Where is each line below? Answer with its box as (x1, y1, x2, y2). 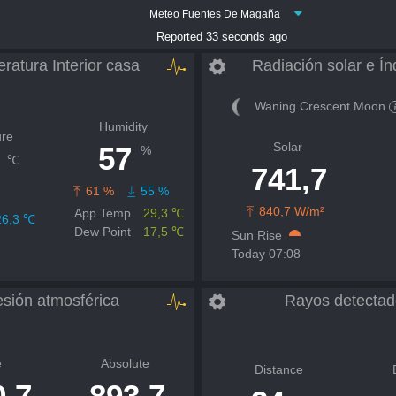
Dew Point (74, 225, 131, 239)
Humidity (98, 119, 148, 133)
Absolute (101, 356, 149, 370)
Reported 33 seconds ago (156, 31, 287, 43)
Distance (254, 362, 303, 377)
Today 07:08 (231, 247, 301, 261)
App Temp (74, 206, 131, 220)
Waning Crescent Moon (254, 99, 385, 113)
